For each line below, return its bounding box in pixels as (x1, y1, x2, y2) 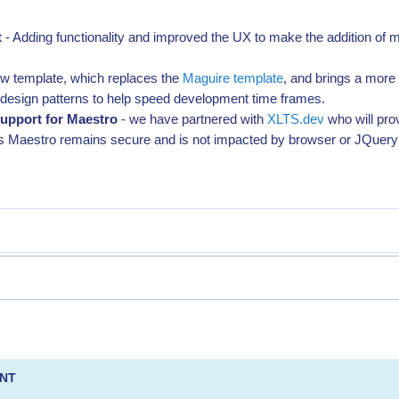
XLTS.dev (267, 111, 325, 126)
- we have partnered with (118, 111, 268, 126)
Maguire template (183, 70, 284, 85)
